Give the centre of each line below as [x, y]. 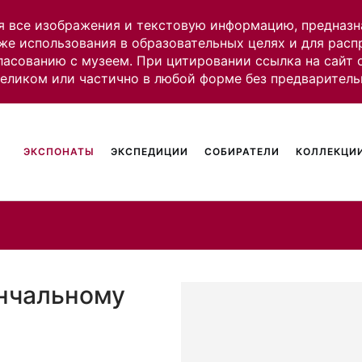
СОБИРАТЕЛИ [242, 152]
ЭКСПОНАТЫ [59, 152]
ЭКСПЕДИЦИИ [150, 152]
